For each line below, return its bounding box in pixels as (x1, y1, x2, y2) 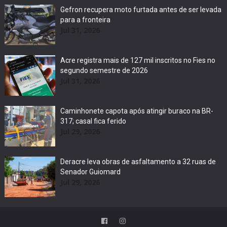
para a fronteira (60, 16, 110, 24)
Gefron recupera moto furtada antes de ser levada (60, 6, 221, 14)
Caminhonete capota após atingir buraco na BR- (60, 107, 213, 116)
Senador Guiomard (60, 168, 121, 176)
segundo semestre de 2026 (60, 66, 148, 75)
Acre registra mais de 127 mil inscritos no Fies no (60, 56, 215, 65)
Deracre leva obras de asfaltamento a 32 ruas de (60, 158, 216, 166)
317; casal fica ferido (60, 117, 126, 126)
